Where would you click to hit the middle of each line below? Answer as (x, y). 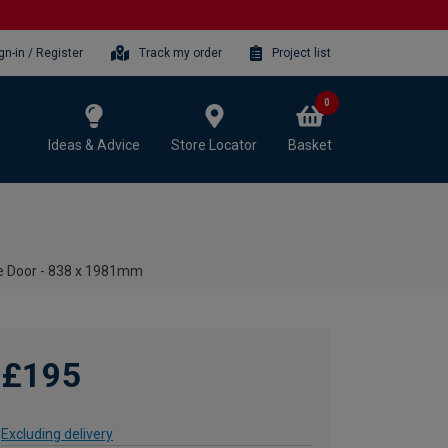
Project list (301, 52)
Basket (310, 144)
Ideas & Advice (94, 144)
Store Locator (214, 144)
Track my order (181, 52)
